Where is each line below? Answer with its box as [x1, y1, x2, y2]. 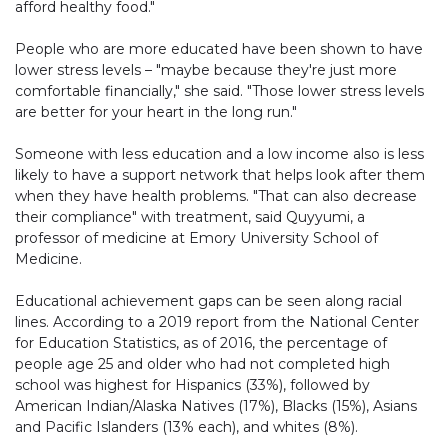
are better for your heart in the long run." [15, 103, 297, 122]
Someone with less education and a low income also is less [15, 145, 424, 164]
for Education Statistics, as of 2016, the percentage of [15, 334, 387, 353]
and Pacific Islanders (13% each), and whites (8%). [15, 418, 358, 437]
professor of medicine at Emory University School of [15, 229, 378, 248]
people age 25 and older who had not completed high [15, 355, 390, 374]
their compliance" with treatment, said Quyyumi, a [15, 208, 365, 227]
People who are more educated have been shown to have [15, 40, 423, 59]
